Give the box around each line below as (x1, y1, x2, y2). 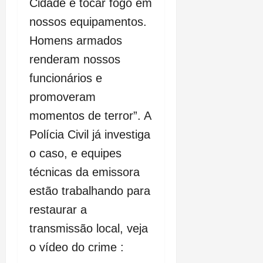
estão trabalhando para (29, 184, 150, 197)
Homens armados (29, 33, 122, 47)
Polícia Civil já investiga (29, 127, 150, 141)
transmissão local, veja (29, 221, 148, 235)
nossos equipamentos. (29, 15, 147, 28)
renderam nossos (29, 52, 120, 66)
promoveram (29, 90, 96, 103)
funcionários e (29, 71, 102, 85)
